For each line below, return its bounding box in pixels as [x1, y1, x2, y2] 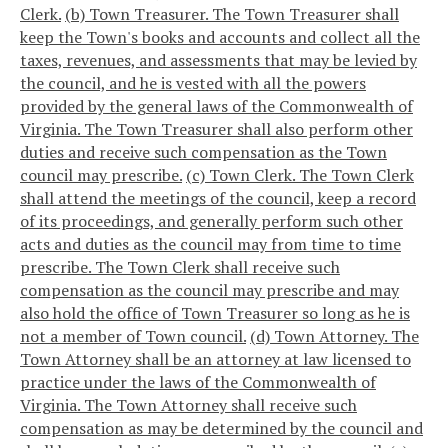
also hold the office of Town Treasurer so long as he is [20, 301, 410, 324]
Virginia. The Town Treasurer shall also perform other [20, 117, 413, 140]
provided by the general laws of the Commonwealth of [20, 94, 413, 117]
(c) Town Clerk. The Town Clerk [186, 163, 414, 186]
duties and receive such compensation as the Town [20, 140, 387, 163]
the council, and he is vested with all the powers [20, 71, 366, 94]
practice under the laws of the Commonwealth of [20, 370, 376, 393]
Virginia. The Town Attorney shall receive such [20, 393, 357, 416]
